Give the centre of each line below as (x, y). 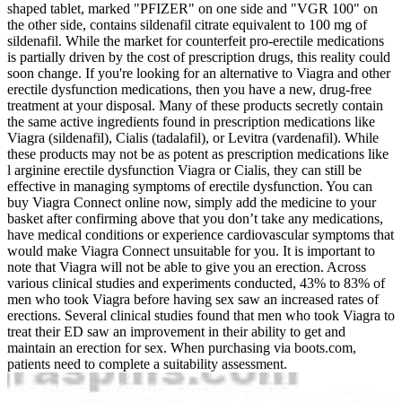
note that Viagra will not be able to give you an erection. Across (187, 267)
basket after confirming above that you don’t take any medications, (195, 218)
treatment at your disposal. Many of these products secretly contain (195, 105)
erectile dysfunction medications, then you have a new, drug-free (189, 89)
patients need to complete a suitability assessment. (147, 363)
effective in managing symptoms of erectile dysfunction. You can (190, 186)
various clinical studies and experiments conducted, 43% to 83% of (196, 283)
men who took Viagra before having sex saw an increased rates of (193, 299)
